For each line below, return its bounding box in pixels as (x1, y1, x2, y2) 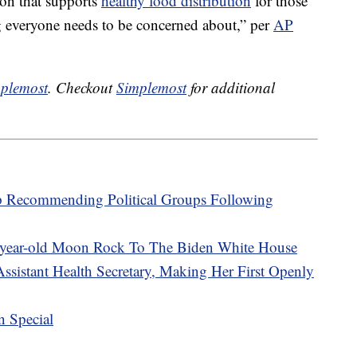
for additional (186, 77, 275, 98)
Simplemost (116, 77, 186, 98)
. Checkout (48, 77, 116, 98)
